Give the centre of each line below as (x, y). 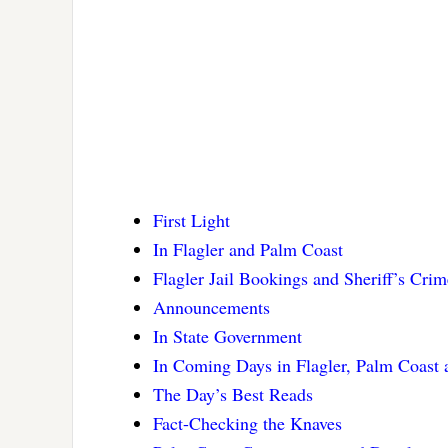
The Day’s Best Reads (233, 394)
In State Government (227, 336)
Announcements (211, 307)
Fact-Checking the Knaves (247, 423)
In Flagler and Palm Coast (248, 249)
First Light (191, 220)
